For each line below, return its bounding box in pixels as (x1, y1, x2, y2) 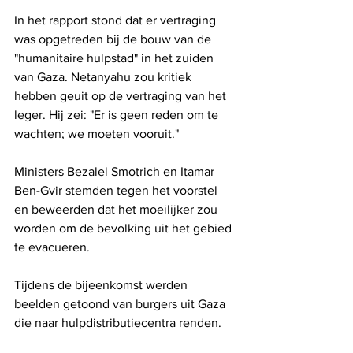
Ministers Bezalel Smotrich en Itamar (14, 165, 217, 179)
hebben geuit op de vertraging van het (14, 89, 229, 103)
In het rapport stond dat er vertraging (14, 13, 219, 28)
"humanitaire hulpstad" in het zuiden (14, 51, 217, 65)
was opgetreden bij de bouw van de (14, 32, 214, 46)
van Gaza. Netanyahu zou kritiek (14, 70, 195, 84)
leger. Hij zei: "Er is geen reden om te (14, 108, 221, 122)
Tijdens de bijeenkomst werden (14, 278, 191, 292)
